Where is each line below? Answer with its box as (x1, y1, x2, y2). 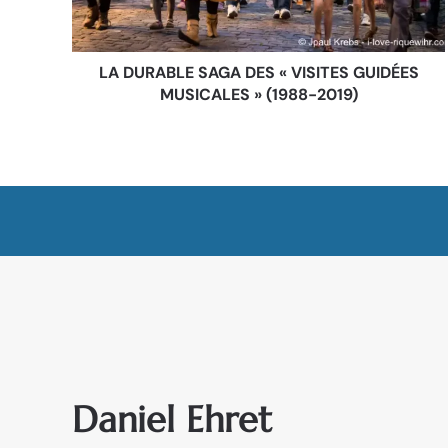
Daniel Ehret (72, 397, 272, 443)
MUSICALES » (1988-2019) (159, 83, 358, 105)
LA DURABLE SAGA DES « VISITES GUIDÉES (98, 61, 419, 83)
